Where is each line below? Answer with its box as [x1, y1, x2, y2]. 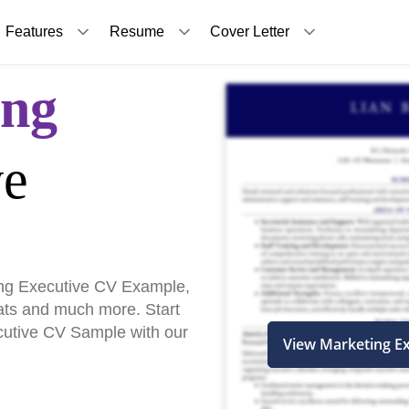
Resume [109, 24, 164, 39]
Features [5, 24, 64, 39]
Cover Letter [209, 24, 289, 39]
